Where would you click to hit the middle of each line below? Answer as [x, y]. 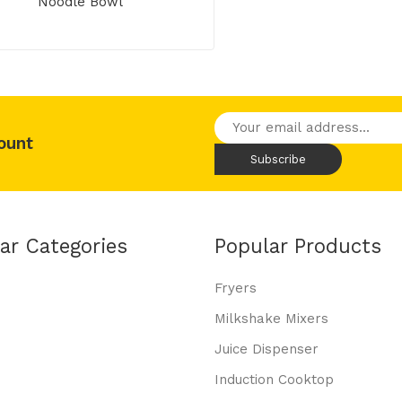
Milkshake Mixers [271, 319]
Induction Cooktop [274, 380]
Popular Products [298, 246]
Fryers [236, 288]
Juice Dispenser [267, 350]
